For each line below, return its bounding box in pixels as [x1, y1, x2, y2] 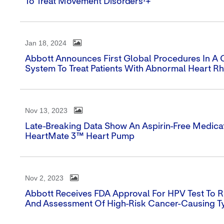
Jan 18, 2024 [25, 39, 66, 47]
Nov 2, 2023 [25, 174, 63, 182]
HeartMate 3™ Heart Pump [25, 132, 134, 141]
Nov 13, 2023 [25, 106, 67, 114]
